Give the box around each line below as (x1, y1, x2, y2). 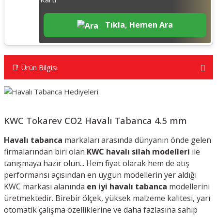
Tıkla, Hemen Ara (103, 19, 173, 30)
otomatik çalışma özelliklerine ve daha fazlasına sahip (4, 204, 198, 215)
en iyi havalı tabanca (87, 181, 167, 192)
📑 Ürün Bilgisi (12, 62, 58, 72)
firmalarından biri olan (4, 146, 87, 157)
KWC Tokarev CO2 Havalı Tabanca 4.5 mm (4, 114, 187, 126)
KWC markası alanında (4, 181, 87, 192)
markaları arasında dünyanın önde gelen (62, 134, 211, 145)
